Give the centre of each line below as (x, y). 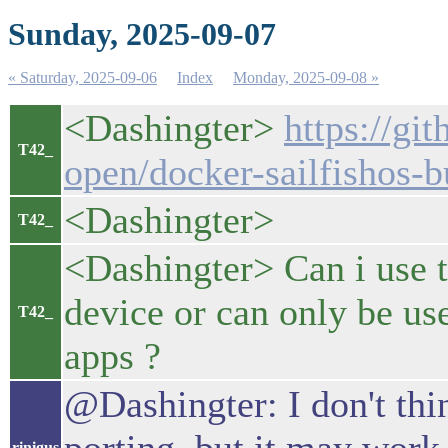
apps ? (112, 356)
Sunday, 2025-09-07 (142, 34)
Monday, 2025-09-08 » (306, 77)
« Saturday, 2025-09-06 (82, 77)
